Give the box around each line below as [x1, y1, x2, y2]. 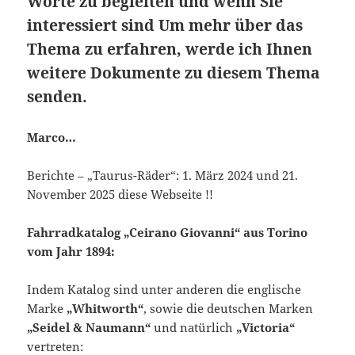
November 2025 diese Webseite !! [27, 186, 214, 203]
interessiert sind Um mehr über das [27, 14, 303, 36]
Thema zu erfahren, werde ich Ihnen [27, 38, 313, 60]
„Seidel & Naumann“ [27, 319, 151, 336]
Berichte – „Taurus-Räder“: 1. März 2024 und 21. [27, 167, 299, 184]
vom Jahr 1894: [27, 243, 116, 260]
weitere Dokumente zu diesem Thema [27, 62, 321, 84]
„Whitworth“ [67, 300, 144, 317]
